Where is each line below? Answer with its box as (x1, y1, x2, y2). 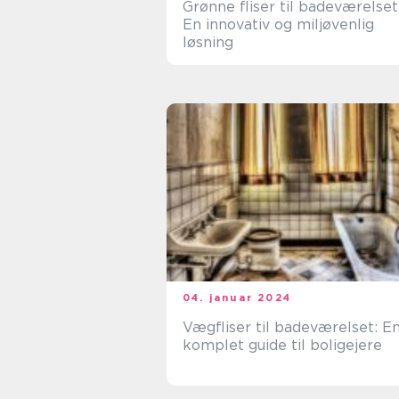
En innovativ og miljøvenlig (183, 16, 374, 33)
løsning (183, 34, 233, 51)
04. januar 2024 (183, 291, 291, 304)
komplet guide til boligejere (183, 337, 382, 354)
